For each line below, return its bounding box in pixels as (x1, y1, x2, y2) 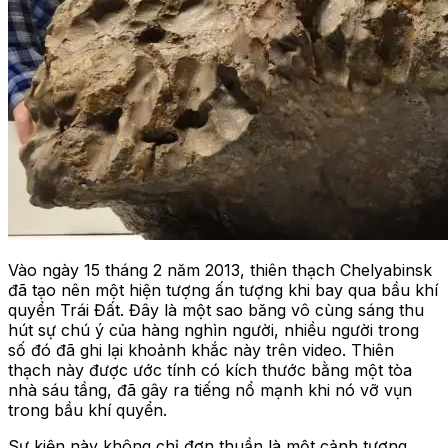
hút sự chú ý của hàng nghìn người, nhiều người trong (8, 320, 419, 341)
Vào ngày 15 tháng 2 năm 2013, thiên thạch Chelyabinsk (8, 260, 432, 281)
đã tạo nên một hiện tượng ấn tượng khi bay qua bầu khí (8, 280, 438, 301)
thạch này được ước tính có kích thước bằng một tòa (8, 360, 412, 381)
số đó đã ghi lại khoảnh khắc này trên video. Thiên (8, 340, 394, 361)
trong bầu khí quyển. (8, 400, 167, 421)
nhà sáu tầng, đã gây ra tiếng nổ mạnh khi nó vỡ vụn (8, 380, 412, 401)
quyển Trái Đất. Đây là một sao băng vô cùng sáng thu (8, 300, 424, 321)
